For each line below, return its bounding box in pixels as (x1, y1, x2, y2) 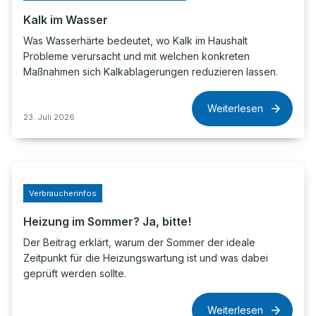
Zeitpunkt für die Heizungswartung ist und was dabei (23, 252, 268, 264)
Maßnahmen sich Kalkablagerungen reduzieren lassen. (23, 66, 278, 78)
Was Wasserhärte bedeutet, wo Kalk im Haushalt (23, 35, 248, 47)
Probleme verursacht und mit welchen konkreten (23, 50, 250, 62)
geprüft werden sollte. (23, 267, 126, 279)
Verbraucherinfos (29, 188, 97, 198)
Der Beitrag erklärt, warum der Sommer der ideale (23, 236, 255, 248)
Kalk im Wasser (23, 13, 108, 27)
